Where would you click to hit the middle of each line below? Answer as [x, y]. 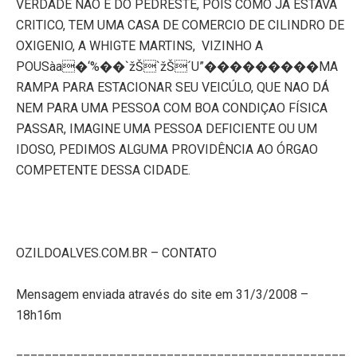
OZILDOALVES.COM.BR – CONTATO [116, 253]
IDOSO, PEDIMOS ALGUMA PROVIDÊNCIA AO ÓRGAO [167, 149]
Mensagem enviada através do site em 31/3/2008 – [162, 294]
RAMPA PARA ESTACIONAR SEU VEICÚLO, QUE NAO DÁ [173, 87]
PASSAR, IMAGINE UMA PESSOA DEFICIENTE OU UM [167, 128]
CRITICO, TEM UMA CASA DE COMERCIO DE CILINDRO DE [180, 25]
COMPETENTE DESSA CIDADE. [103, 170]
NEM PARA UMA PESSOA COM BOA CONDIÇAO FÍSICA [172, 108]
